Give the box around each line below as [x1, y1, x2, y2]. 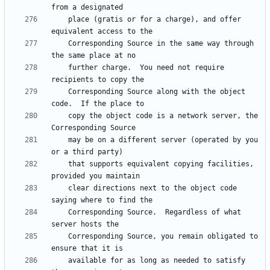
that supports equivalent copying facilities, [51, 160, 68, 169]
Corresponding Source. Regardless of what [51, 208, 68, 217]
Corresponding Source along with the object [51, 87, 68, 96]
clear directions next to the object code [51, 184, 68, 193]
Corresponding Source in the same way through [51, 39, 68, 48]
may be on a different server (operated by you [51, 136, 68, 145]
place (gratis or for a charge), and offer [51, 15, 68, 24]
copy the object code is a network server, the [51, 111, 68, 121]
